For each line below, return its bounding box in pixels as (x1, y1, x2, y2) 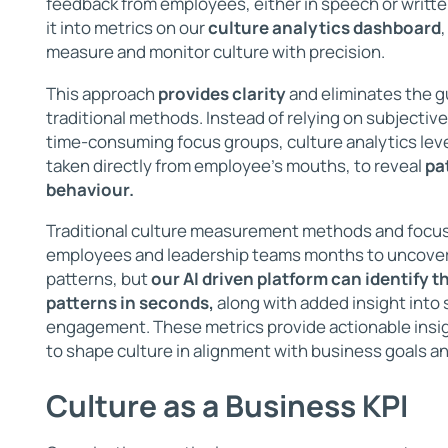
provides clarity (157, 81, 286, 105)
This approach (45, 81, 158, 105)
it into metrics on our (45, 16, 208, 40)
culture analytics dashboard (207, 16, 441, 40)
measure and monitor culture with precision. (45, 40, 385, 64)
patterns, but (45, 266, 151, 290)
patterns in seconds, (45, 290, 214, 314)
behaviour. (45, 177, 134, 201)
